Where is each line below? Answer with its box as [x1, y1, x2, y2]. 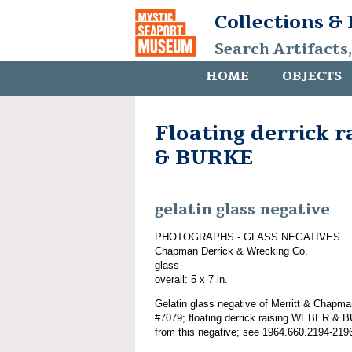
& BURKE [155, 144, 253, 171]
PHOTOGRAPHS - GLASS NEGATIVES [155, 230, 340, 243]
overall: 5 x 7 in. [155, 273, 228, 285]
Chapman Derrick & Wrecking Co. [155, 244, 308, 257]
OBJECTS [282, 68, 342, 85]
